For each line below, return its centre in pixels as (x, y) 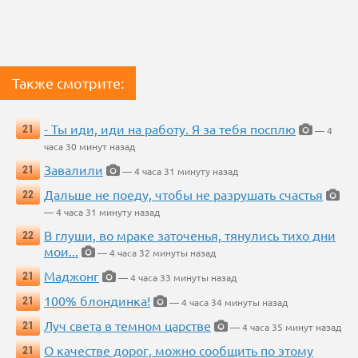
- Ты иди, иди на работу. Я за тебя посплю (170, 129)
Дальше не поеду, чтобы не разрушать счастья (183, 195)
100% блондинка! (97, 301)
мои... (61, 251)
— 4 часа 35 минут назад (284, 327)
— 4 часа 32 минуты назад (155, 253)
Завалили (74, 170)
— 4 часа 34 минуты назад (227, 302)
